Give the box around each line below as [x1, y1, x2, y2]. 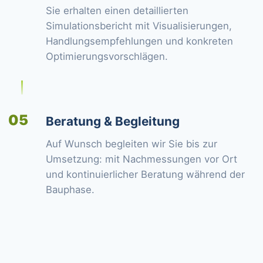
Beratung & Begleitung [46, 114, 180, 129]
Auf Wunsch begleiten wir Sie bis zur [46, 138, 217, 150]
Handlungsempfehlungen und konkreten [46, 35, 233, 47]
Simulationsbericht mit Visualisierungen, [46, 20, 232, 32]
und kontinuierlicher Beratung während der [46, 168, 245, 180]
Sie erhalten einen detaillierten [46, 5, 188, 16]
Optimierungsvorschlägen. [46, 50, 168, 62]
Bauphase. [46, 184, 95, 195]
